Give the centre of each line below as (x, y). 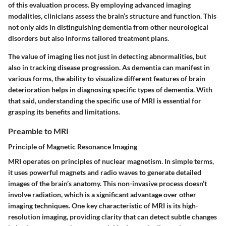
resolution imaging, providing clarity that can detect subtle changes (112, 217)
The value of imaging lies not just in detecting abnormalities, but (107, 56)
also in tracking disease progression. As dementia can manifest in (109, 67)
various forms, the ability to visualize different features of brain (107, 78)
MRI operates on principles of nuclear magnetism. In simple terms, (111, 161)
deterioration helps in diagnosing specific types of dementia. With (110, 89)
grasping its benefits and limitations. (64, 111)
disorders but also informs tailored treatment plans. (89, 38)
